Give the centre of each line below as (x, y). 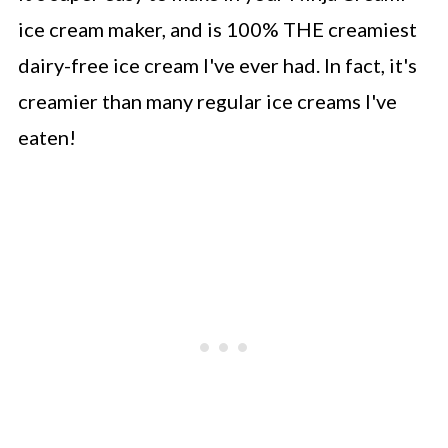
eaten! (46, 137)
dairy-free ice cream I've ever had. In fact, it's (217, 65)
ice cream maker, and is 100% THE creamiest (217, 29)
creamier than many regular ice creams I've (207, 101)
